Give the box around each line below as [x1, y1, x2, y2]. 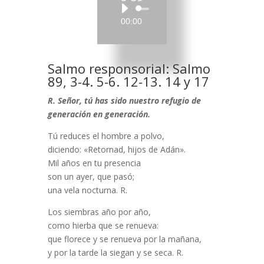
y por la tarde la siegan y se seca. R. [47, 247, 183, 258]
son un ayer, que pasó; [47, 171, 134, 182]
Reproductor [131, 4, 179, 15]
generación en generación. [47, 108, 150, 120]
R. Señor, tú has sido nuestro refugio [47, 95, 192, 106]
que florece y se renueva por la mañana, [47, 233, 202, 245]
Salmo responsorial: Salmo [47, 60, 210, 77]
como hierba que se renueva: [47, 220, 159, 231]
